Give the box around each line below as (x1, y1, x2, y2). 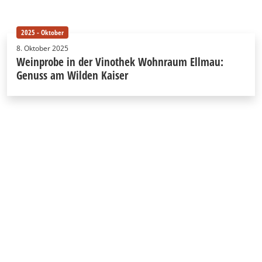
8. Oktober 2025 (16, 43, 68, 53)
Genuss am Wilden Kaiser (16, 67, 128, 83)
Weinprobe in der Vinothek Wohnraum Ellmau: (16, 53, 223, 70)
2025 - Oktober (20, 27, 64, 37)
